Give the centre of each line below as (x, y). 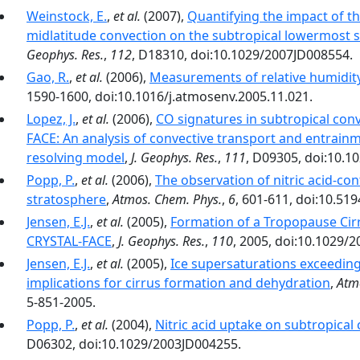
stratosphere (66, 199)
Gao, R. (48, 77)
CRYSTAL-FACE (69, 241)
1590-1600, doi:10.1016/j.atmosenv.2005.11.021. (170, 96)
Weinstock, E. (67, 16)
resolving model (76, 157)
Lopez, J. (51, 119)
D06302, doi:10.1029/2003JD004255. (134, 344)
